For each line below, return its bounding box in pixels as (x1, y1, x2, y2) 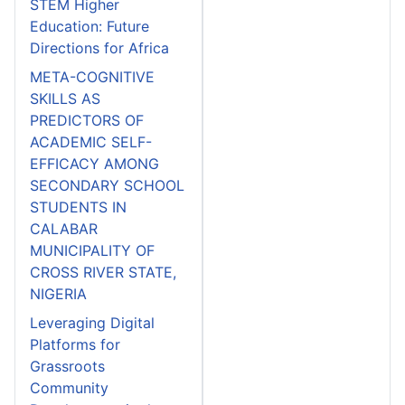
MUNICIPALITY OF (30, 240, 155, 259)
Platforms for (30, 334, 120, 353)
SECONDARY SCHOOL (30, 175, 184, 194)
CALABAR (30, 219, 98, 238)
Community (30, 378, 108, 397)
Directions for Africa (30, 38, 169, 57)
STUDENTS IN (30, 197, 127, 216)
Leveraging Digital (30, 313, 155, 332)
